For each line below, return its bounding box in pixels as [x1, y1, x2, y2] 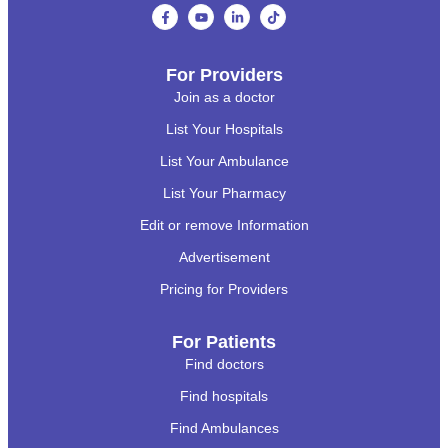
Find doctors [184, 355, 264, 372]
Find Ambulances [169, 419, 279, 436]
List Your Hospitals [165, 120, 283, 137]
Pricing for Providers [160, 280, 288, 297]
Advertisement [178, 248, 270, 265]
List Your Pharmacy [162, 184, 286, 201]
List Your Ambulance [159, 152, 289, 169]
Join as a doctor [173, 88, 275, 105]
